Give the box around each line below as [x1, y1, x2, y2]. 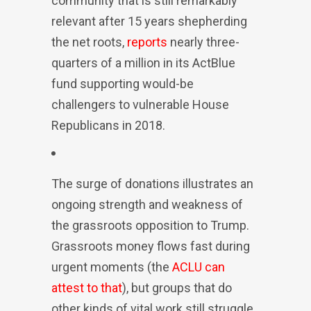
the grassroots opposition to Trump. [51, 218, 249, 233]
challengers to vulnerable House [51, 97, 229, 112]
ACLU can [172, 260, 225, 274]
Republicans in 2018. [51, 118, 165, 133]
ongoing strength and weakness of [51, 197, 243, 212]
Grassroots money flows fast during [51, 239, 250, 253]
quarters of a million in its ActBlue [51, 56, 235, 70]
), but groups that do [122, 280, 232, 295]
